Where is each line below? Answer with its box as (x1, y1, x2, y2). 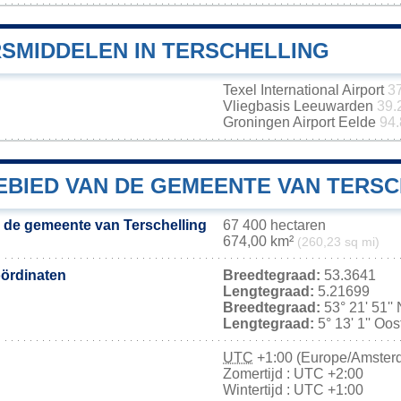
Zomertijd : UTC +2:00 (223, 366, 363, 382)
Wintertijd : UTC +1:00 (223, 382, 363, 398)
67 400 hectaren (223, 218, 326, 234)
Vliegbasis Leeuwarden (223, 98, 377, 115)
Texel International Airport (223, 82, 388, 98)
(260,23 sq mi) (297, 235, 380, 250)
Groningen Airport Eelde (223, 115, 380, 131)
